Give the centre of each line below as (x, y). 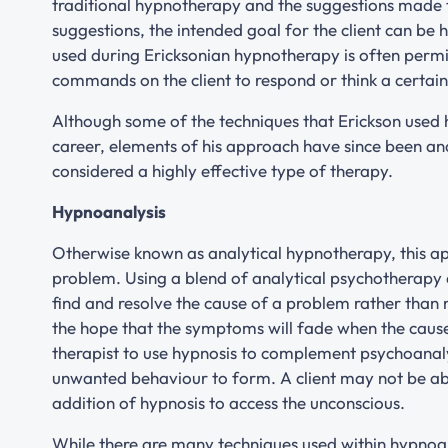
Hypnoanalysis (109, 211)
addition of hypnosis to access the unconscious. (228, 402)
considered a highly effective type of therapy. (222, 170)
